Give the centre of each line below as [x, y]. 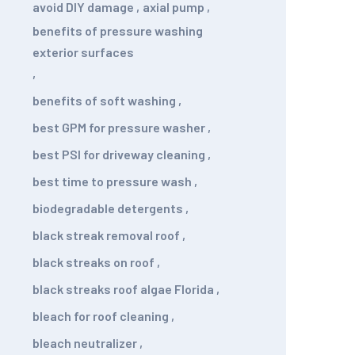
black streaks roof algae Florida [123, 289]
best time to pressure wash [112, 181]
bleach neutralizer [85, 343]
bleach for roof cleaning [101, 316]
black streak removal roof [106, 235]
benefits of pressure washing [118, 31]
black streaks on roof [94, 262]
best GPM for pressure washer [119, 127]
